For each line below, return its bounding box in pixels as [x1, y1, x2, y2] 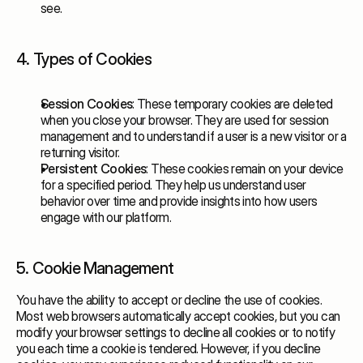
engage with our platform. [41, 209, 171, 225]
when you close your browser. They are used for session [41, 112, 329, 128]
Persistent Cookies [41, 160, 147, 177]
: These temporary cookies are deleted [132, 96, 333, 112]
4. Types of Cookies [16, 49, 152, 69]
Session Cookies [41, 96, 133, 112]
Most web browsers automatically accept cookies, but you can [16, 308, 340, 324]
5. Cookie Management [16, 258, 173, 278]
